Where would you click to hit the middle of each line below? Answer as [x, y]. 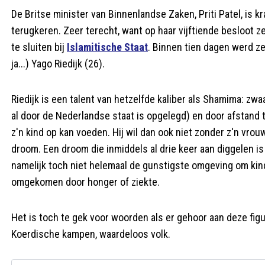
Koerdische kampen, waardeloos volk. [91, 234]
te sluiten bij [39, 47]
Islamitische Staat [107, 47]
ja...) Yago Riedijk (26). [58, 64]
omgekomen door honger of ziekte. [85, 182]
